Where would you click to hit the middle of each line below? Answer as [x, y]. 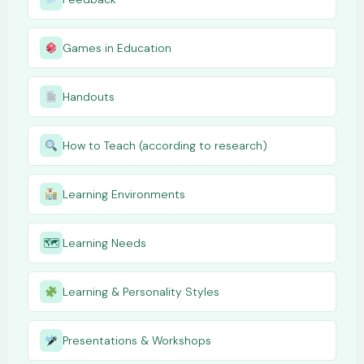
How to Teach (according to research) [165, 145]
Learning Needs [104, 243]
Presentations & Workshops [137, 340]
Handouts [89, 96]
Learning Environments [124, 194]
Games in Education [117, 48]
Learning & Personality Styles [141, 291]
